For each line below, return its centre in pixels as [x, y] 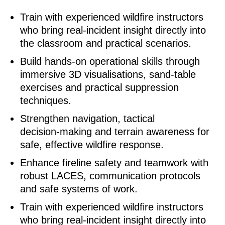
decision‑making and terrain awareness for [115, 132]
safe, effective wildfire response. [92, 145]
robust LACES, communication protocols [110, 176]
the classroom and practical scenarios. [106, 43]
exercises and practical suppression [99, 88]
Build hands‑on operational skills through [110, 62]
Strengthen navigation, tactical [87, 119]
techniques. [46, 101]
